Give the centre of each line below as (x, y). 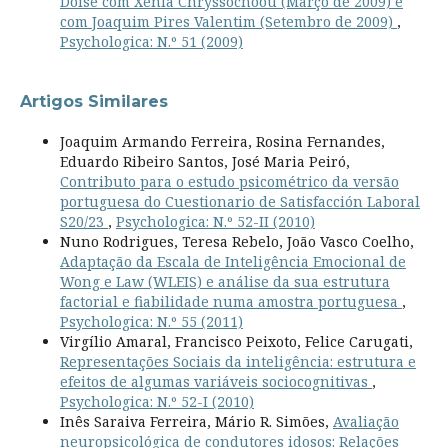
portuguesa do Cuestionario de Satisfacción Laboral (239, 201)
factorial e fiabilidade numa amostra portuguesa (230, 301)
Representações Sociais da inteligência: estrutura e (237, 361)
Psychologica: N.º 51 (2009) (151, 41)
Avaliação (365, 421)
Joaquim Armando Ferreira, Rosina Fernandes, (222, 141)
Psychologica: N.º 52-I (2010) (156, 401)
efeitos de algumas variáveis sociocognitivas (215, 381)
